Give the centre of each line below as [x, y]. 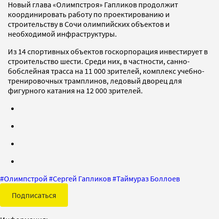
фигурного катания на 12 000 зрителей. [75, 90]
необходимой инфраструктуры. [62, 33]
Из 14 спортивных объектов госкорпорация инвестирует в [108, 51]
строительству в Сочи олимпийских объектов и [89, 24]
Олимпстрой [26, 178]
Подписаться [34, 195]
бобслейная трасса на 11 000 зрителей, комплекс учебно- [106, 71]
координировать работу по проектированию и [89, 14]
